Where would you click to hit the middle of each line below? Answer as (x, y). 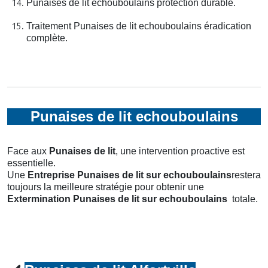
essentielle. (31, 163)
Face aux (28, 151)
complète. (47, 38)
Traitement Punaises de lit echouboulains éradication (139, 26)
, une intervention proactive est (180, 151)
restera (246, 175)
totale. (245, 199)
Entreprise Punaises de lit (86, 175)
